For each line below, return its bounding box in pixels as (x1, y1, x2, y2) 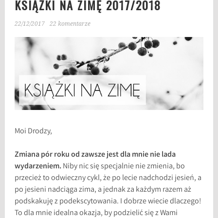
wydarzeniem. (15, 161, 63, 173)
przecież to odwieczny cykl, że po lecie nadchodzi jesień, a (15, 173, 202, 184)
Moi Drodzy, (15, 126, 53, 138)
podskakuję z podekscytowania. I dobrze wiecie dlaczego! (15, 196, 201, 208)
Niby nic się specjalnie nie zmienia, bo (63, 161, 185, 173)
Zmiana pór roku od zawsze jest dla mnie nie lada (15, 149, 176, 161)
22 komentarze (50, 20, 91, 27)
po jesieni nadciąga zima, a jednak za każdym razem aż (15, 184, 192, 196)
